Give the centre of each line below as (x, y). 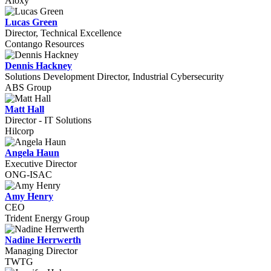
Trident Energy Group (47, 218)
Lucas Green (31, 22)
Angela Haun (32, 153)
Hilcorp (19, 131)
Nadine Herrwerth (43, 240)
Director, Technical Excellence (63, 33)
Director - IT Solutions (48, 120)
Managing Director (41, 251)
